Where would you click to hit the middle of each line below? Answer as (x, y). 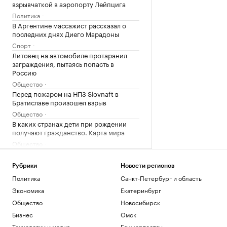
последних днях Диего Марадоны (66, 33)
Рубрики (25, 166)
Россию (24, 72)
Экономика (28, 190)
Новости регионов (147, 166)
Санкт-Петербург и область (161, 178)
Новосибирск (140, 202)
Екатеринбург (141, 190)
